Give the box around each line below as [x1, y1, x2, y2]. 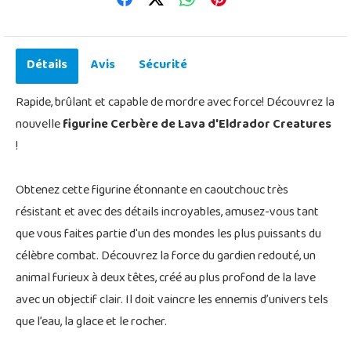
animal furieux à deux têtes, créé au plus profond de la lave [16, 266, 316, 291]
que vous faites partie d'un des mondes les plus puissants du [16, 222, 321, 248]
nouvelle [16, 112, 63, 138]
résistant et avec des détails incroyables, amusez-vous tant [16, 200, 319, 226]
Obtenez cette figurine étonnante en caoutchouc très [16, 178, 288, 204]
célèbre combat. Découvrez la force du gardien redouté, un [16, 244, 316, 270]
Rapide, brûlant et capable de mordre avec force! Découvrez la [16, 90, 335, 116]
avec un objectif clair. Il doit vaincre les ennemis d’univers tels [16, 288, 328, 313]
